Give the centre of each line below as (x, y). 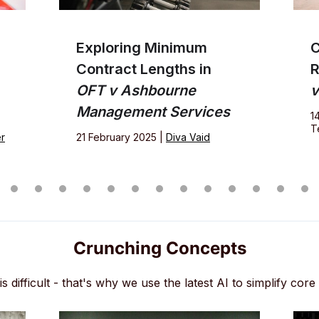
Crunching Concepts (159, 249)
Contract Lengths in (144, 69)
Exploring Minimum (142, 48)
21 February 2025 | (121, 137)
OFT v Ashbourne (136, 91)
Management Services (153, 112)
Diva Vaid (188, 137)
